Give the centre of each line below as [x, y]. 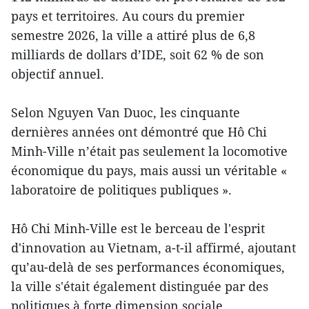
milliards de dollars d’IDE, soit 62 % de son [138, 55]
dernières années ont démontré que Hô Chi [139, 132]
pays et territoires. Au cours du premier [128, 16]
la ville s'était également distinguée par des [140, 287]
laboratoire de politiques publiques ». [121, 190]
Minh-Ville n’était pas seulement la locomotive [149, 151]
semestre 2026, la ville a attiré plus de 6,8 [133, 36]
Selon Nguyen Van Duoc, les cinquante [126, 113]
